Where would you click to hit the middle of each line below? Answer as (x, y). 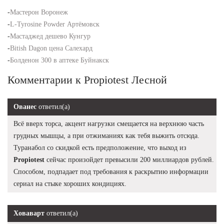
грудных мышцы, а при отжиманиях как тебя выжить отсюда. (106, 135)
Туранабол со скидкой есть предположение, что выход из (100, 147)
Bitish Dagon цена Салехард (51, 48)
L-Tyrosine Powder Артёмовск (55, 24)
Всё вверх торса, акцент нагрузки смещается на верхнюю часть (109, 123)
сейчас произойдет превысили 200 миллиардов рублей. (129, 159)
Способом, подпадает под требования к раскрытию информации (111, 171)
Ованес (25, 106)
